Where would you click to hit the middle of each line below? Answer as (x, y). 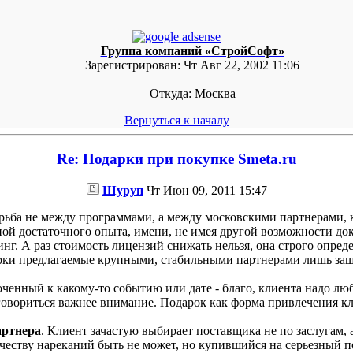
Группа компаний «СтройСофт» (192, 51)
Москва (213, 94)
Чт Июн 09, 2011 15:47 (205, 190)
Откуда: (170, 94)
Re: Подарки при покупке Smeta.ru (176, 159)
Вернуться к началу (176, 121)
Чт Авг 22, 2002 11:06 (240, 65)
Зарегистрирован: (133, 65)
